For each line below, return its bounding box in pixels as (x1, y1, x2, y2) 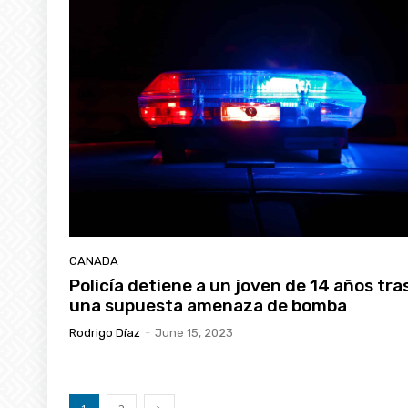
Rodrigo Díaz (69, 324, 140, 339)
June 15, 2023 (155, 324, 233, 339)
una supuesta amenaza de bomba (69, 293, 347, 315)
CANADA (69, 252, 118, 267)
